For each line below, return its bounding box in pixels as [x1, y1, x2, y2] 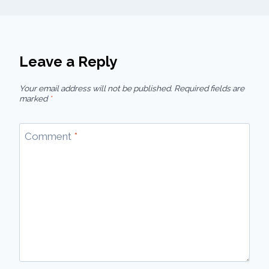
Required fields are [174, 83, 244, 93]
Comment [24, 130, 74, 142]
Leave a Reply [19, 53, 117, 71]
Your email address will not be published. [19, 83, 172, 93]
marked [19, 93, 49, 103]
